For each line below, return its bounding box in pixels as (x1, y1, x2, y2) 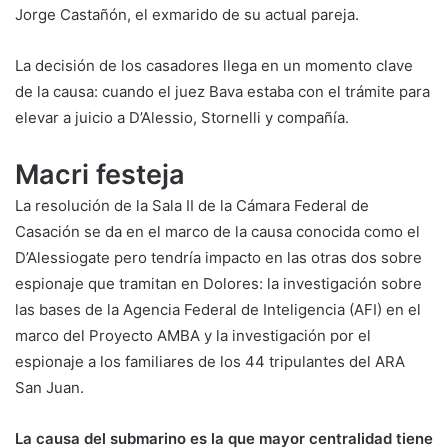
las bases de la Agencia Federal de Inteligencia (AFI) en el (15, 299, 421, 319)
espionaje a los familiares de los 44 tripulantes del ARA (15, 351, 405, 371)
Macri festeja (15, 157, 185, 191)
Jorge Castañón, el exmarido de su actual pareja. (15, 4, 359, 24)
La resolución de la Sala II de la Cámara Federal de (15, 195, 369, 215)
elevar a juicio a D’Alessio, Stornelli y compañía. (15, 107, 349, 127)
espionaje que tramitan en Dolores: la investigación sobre (15, 273, 422, 293)
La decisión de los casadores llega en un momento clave (15, 55, 413, 75)
